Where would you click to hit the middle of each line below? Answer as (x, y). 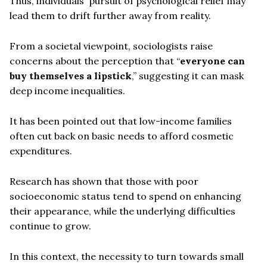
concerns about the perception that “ (95, 60)
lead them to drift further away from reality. (110, 15)
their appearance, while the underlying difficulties (122, 211)
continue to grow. (50, 226)
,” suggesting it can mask (188, 75)
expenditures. (41, 150)
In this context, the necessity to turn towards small (127, 256)
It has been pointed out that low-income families (121, 121)
